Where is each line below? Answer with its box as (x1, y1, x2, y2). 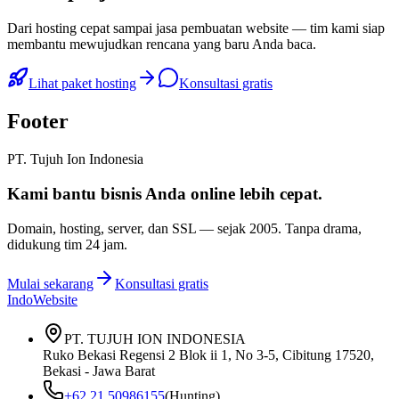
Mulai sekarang (7, 275, 94, 291)
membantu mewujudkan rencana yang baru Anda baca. (7, 37, 316, 53)
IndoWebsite (7, 291, 77, 307)
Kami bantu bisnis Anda (7, 183, 186, 203)
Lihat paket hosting (28, 76, 136, 92)
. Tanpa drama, (278, 220, 362, 236)
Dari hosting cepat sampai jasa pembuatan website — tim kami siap (7, 20, 385, 37)
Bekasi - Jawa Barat (43, 362, 155, 379)
